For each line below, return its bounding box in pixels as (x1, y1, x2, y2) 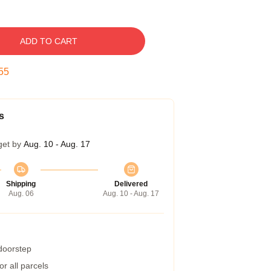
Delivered (114, 180, 148, 188)
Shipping (6, 180, 36, 188)
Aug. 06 (8, 189, 34, 198)
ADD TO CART (19, 36, 77, 46)
